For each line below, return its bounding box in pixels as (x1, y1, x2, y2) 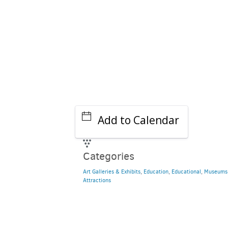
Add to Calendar (97, 113, 179, 127)
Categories (82, 149, 134, 163)
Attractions (82, 177, 111, 184)
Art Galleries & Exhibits (82, 168, 140, 176)
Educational (171, 168, 201, 176)
